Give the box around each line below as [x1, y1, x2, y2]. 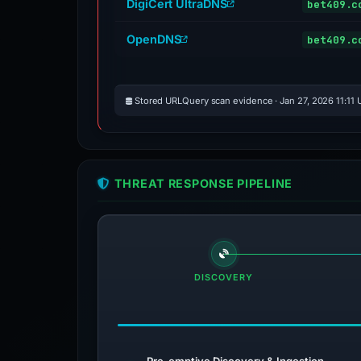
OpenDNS [127, 32, 181, 46]
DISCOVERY [193, 272, 254, 283]
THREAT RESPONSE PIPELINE [114, 176, 293, 190]
